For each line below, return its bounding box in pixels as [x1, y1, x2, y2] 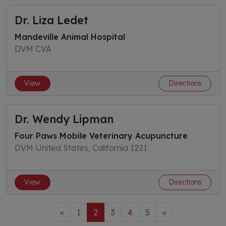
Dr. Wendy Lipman [15, 112, 114, 126]
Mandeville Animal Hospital [15, 32, 125, 42]
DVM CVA [15, 44, 51, 54]
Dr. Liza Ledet [15, 13, 88, 27]
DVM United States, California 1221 [15, 143, 147, 153]
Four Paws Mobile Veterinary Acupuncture [15, 131, 188, 141]
